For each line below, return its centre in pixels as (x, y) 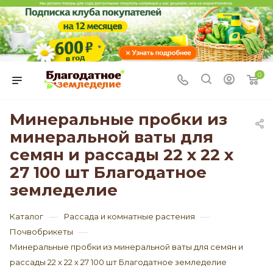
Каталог (27, 216)
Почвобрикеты (41, 231)
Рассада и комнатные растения (129, 216)
